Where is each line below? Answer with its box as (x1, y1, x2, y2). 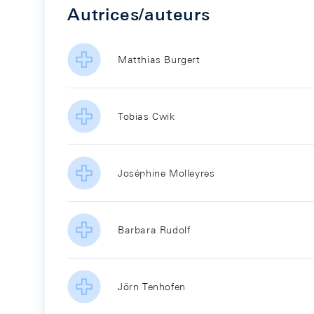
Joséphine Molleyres (118, 168, 215, 179)
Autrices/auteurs (67, 4, 210, 24)
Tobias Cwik (118, 111, 175, 122)
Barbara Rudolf (118, 224, 191, 235)
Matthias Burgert (118, 54, 200, 65)
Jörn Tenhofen (118, 281, 186, 292)
